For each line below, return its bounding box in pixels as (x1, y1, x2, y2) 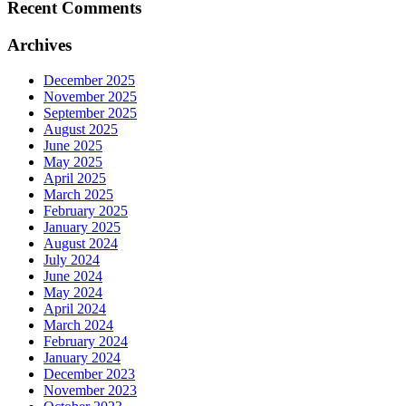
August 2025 (43, 121, 118, 137)
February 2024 (43, 333, 128, 349)
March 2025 (43, 186, 113, 202)
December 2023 (43, 365, 135, 382)
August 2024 (43, 235, 118, 251)
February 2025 (43, 202, 128, 218)
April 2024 (43, 300, 106, 316)
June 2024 (43, 267, 102, 284)
